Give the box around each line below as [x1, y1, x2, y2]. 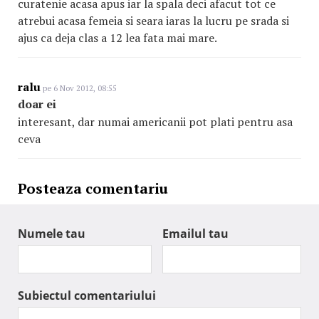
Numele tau [18, 226, 85, 241]
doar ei [18, 96, 56, 112]
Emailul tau [162, 226, 229, 241]
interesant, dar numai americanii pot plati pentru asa [18, 114, 293, 130]
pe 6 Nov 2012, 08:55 [41, 83, 117, 93]
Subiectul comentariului [18, 288, 156, 303]
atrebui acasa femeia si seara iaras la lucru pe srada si [18, 13, 289, 28]
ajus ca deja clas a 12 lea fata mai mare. [18, 30, 217, 46]
